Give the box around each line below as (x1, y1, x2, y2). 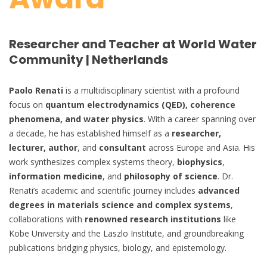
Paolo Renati (9, 84, 63, 96)
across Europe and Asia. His (146, 141, 255, 153)
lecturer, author (9, 141, 77, 153)
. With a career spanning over (144, 113, 256, 125)
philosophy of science (124, 170, 218, 182)
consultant (99, 141, 146, 153)
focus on (9, 98, 45, 110)
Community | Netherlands (9, 51, 168, 69)
